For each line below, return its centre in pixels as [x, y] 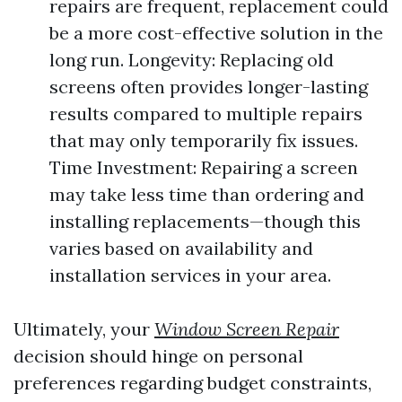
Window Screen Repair [247, 329]
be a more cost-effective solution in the [216, 33]
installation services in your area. [190, 275]
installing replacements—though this [205, 221]
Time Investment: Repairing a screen [204, 167]
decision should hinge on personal [158, 356]
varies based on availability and [181, 248]
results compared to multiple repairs [206, 114]
